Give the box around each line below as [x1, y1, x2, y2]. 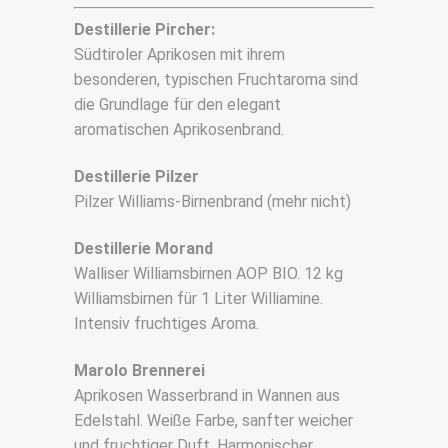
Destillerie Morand [74, 238, 213, 258]
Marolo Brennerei [74, 360, 205, 380]
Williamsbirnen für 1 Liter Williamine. [74, 288, 323, 308]
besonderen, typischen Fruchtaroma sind [74, 69, 358, 89]
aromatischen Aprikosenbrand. [74, 119, 284, 139]
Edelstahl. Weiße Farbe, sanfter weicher [74, 410, 353, 430]
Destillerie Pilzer [74, 166, 199, 186]
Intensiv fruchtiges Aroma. [74, 313, 259, 333]
